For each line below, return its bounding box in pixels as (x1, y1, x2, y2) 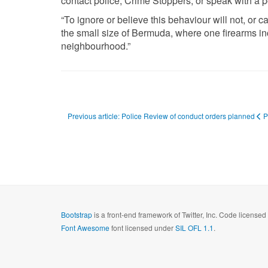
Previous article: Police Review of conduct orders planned (68, 110, 257, 121)
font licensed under (109, 222, 175, 233)
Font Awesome (61, 222, 109, 233)
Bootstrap (61, 209, 92, 220)
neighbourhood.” (61, 38, 130, 53)
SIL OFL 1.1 (175, 222, 214, 233)
